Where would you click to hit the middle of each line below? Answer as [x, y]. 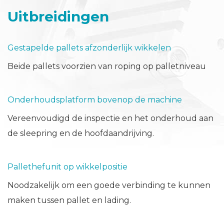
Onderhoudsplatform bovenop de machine [95, 100]
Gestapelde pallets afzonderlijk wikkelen [89, 48]
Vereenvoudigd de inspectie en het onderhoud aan [110, 118]
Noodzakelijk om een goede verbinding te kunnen [109, 185]
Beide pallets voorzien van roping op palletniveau [107, 66]
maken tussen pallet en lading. [69, 200]
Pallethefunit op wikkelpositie [67, 167]
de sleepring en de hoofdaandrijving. [81, 133]
